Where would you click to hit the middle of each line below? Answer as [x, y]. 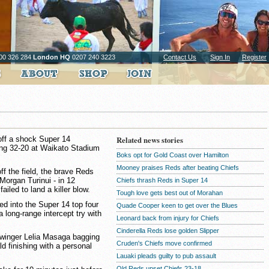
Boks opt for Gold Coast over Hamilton [173, 155]
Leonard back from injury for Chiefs [168, 218]
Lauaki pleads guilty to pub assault [166, 256]
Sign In [220, 57]
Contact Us [180, 57]
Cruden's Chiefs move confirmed [164, 243]
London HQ [52, 57]
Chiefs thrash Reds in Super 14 [162, 180]
